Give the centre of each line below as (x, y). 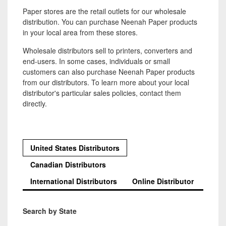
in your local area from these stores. (80, 32)
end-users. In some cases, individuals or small (96, 61)
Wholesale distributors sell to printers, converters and (107, 50)
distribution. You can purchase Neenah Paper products (110, 22)
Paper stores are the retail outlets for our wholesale (104, 11)
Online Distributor (163, 181)
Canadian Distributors (68, 164)
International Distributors (74, 181)
